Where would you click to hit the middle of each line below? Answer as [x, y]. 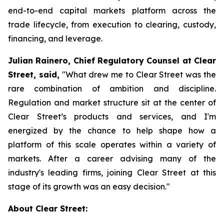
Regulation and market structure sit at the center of [112, 102]
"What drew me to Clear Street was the [138, 74]
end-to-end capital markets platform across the [112, 10]
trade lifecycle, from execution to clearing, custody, [112, 24]
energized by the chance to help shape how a [112, 130]
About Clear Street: [48, 208]
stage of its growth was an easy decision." [89, 186]
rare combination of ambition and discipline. [112, 88]
